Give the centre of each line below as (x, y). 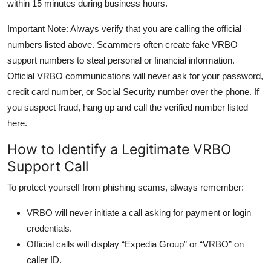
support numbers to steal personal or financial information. (121, 60)
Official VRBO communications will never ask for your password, (135, 76)
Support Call (48, 166)
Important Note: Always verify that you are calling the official (124, 28)
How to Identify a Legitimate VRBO (119, 149)
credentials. (49, 228)
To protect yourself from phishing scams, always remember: (126, 187)
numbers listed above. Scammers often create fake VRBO (122, 44)
